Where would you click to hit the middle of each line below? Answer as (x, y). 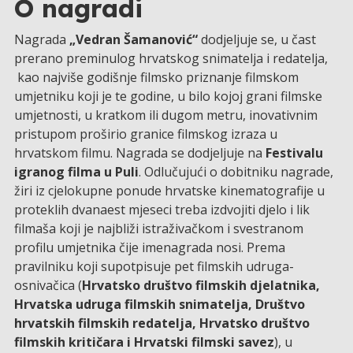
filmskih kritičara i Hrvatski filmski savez (144, 342)
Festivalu (294, 153)
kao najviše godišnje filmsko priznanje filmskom (156, 78)
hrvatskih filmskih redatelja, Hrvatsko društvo (162, 323)
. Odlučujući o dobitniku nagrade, (236, 172)
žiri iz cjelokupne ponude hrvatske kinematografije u (169, 191)
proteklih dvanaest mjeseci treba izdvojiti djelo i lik (162, 210)
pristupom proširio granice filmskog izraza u (145, 134)
